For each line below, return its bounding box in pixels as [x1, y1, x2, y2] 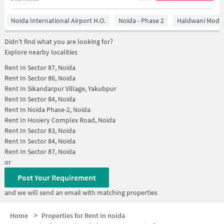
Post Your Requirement [17, 172, 96, 182]
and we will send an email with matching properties [4, 187, 157, 197]
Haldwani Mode [176, 15, 223, 25]
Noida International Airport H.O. [10, 15, 105, 25]
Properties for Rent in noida [41, 211, 125, 220]
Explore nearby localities [4, 47, 77, 56]
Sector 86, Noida [27, 73, 75, 82]
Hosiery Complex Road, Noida [27, 115, 115, 124]
